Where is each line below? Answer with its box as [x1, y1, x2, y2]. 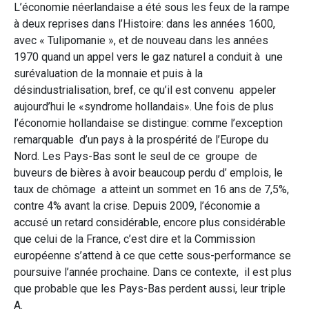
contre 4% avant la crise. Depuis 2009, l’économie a [14, 199, 260, 212]
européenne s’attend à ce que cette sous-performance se [14, 248, 291, 262]
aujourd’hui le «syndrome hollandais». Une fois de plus [14, 99, 274, 113]
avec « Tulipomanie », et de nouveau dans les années [14, 33, 268, 47]
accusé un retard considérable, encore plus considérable [14, 215, 286, 229]
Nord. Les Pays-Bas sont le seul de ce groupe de [14, 149, 257, 163]
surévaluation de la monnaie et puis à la [14, 66, 203, 80]
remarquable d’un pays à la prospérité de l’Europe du [14, 132, 268, 146]
